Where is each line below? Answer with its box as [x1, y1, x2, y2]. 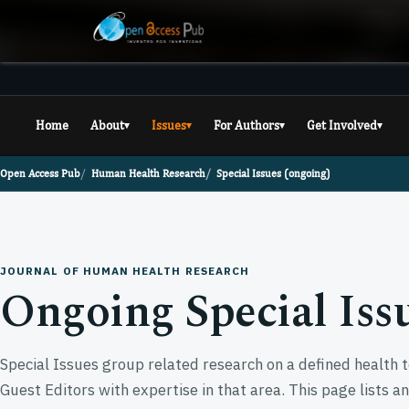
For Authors [214, 118, 279, 132]
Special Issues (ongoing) [216, 166, 331, 181]
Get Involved [307, 118, 377, 132]
